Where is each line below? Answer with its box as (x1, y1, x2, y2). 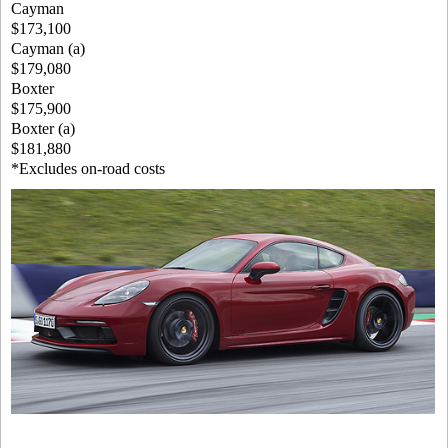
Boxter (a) (11, 120, 75, 137)
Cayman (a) (11, 40, 85, 57)
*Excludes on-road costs (11, 160, 165, 177)
